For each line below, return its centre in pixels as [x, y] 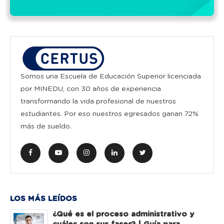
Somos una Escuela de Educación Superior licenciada [111, 76]
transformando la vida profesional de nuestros [98, 101]
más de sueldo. [46, 126]
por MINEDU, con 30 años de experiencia [91, 89]
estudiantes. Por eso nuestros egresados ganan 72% [109, 114]
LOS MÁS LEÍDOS [43, 198]
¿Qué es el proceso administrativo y [123, 214]
